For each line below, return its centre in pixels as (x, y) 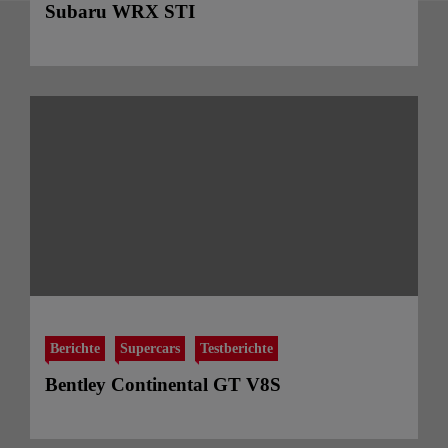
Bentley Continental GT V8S (163, 384)
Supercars (150, 347)
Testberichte (236, 347)
